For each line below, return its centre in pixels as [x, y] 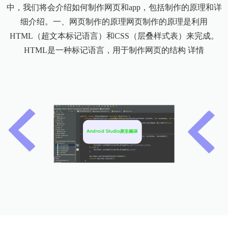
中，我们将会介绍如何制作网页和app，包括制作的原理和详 [114, 7]
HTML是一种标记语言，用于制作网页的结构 [106, 50]
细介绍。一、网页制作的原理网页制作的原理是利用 [114, 21]
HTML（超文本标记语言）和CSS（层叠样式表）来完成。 [114, 36]
